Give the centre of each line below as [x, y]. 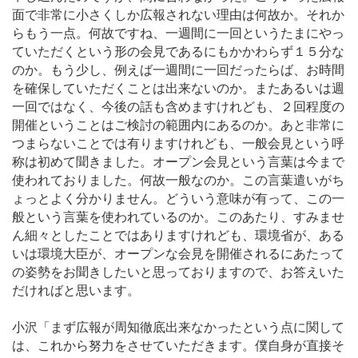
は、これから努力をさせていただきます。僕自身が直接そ [178, 346]
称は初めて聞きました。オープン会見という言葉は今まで [178, 161]
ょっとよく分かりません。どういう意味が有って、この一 [178, 198]
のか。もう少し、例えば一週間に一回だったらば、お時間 [178, 70]
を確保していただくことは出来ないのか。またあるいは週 [178, 88]
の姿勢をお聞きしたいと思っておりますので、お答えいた [178, 272]
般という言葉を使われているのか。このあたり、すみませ [178, 217]
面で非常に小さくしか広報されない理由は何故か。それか [178, 14]
